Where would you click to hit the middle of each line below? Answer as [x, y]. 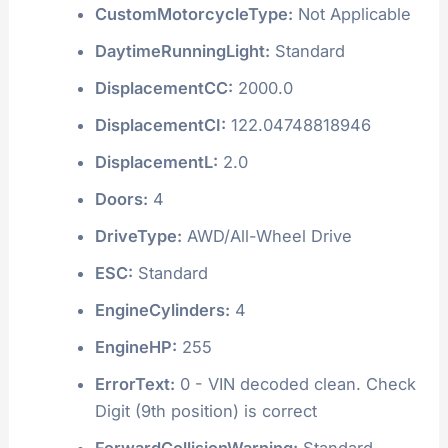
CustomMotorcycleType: [193, 13]
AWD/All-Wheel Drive [266, 235]
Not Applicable [351, 13]
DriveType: [138, 235]
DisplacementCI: [160, 124]
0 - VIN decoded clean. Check [295, 383]
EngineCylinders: [162, 309]
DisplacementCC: [163, 87]
